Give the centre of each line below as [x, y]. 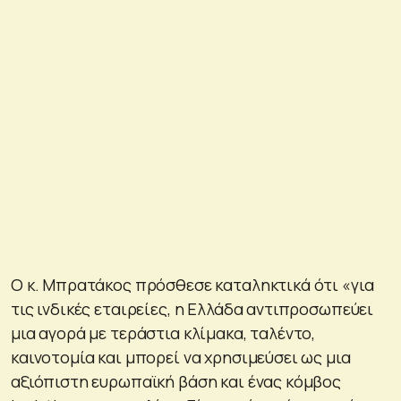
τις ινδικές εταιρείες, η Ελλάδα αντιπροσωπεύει [192, 309]
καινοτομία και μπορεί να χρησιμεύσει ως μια [181, 358]
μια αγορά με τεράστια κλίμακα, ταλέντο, [163, 333]
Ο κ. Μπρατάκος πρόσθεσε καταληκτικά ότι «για [192, 285]
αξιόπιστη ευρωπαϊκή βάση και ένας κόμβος [176, 382]
